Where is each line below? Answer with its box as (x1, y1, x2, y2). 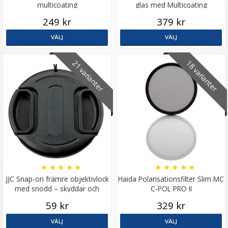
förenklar (42, 193, 72, 204)
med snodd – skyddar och (15, 184, 99, 194)
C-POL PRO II (150, 184, 192, 194)
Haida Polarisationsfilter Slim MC (118, 174, 224, 184)
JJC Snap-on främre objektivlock (5, 174, 109, 184)
